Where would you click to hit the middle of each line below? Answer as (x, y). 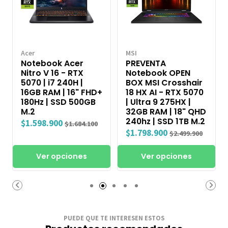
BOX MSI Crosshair (164, 83)
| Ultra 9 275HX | (158, 102)
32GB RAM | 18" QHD (166, 112)
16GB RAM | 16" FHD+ (62, 93)
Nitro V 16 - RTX (52, 73)
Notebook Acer (52, 64)
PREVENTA (146, 64)
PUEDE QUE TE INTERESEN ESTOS (114, 218)
